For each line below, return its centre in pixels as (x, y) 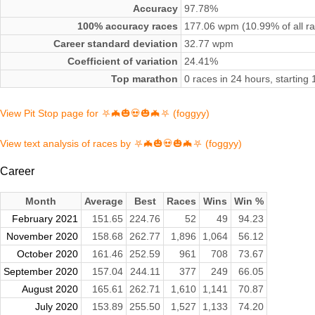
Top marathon (144, 79)
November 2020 (42, 236)
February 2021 (45, 218)
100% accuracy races (128, 26)
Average (104, 201)
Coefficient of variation (123, 62)
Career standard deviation (116, 44)
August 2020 (50, 289)
